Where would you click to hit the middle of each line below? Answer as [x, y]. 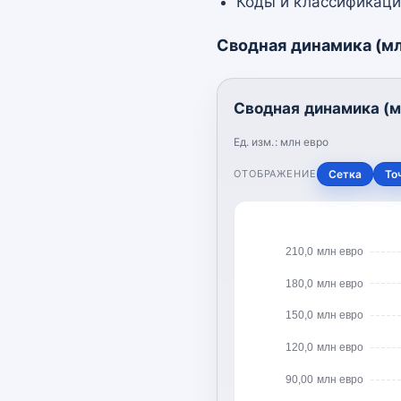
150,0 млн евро [324, 316]
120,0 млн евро [324, 347]
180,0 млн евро [324, 283]
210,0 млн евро [324, 251]
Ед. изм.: [257, 141]
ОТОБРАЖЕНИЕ [275, 173]
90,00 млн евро [324, 379]
